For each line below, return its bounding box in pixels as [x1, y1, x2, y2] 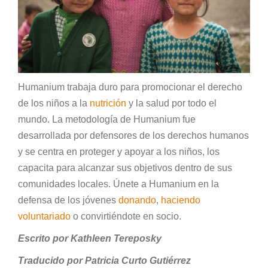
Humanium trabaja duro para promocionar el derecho [18, 81, 242, 92]
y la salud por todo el [126, 98, 217, 108]
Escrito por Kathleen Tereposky [18, 233, 164, 243]
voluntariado [18, 211, 71, 221]
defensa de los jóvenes [18, 194, 118, 205]
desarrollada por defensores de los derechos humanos [18, 130, 249, 141]
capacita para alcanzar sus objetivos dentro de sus [18, 162, 232, 173]
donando [118, 194, 156, 205]
